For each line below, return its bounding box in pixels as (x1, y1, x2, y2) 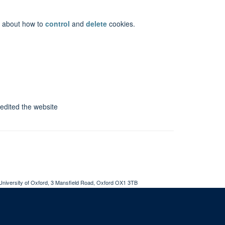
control (45, 18, 70, 29)
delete (86, 18, 107, 29)
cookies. (107, 18, 135, 29)
